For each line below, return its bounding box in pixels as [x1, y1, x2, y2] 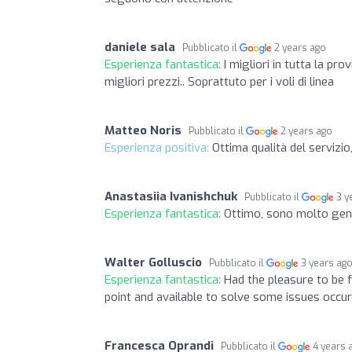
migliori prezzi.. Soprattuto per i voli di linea [104, 73, 334, 90]
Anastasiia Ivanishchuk [104, 188, 237, 204]
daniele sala [104, 38, 175, 55]
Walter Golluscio [104, 254, 202, 270]
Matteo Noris [104, 122, 181, 138]
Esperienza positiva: [104, 139, 212, 156]
